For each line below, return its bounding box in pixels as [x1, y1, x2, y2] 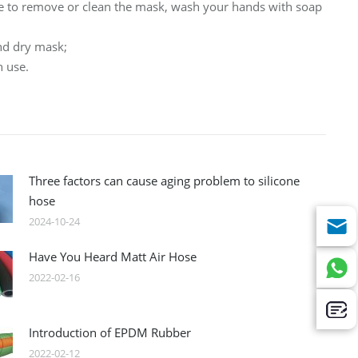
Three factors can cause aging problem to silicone [29, 173, 300, 189]
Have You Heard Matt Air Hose [29, 249, 197, 265]
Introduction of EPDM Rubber [29, 324, 192, 341]
